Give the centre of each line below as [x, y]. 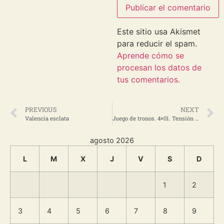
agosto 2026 [112, 140]
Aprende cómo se [150, 55]
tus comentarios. [148, 79]
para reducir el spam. [157, 43]
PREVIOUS [41, 109]
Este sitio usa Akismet [159, 31]
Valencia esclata [47, 118]
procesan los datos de [159, 67]
